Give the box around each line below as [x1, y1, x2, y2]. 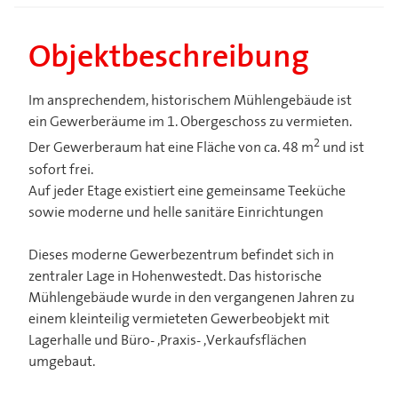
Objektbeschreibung [28, 44, 309, 76]
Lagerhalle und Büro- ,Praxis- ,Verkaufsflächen [28, 333, 306, 348]
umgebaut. [28, 354, 95, 370]
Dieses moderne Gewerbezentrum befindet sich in [28, 248, 334, 263]
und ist [320, 141, 364, 156]
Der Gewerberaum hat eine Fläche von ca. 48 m [28, 141, 314, 156]
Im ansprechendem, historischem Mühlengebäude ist [28, 94, 352, 109]
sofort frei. [28, 163, 93, 178]
